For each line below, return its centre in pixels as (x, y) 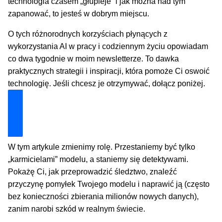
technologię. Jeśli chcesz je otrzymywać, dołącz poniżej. (107, 83)
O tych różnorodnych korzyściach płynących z (88, 34)
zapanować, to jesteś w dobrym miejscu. (79, 14)
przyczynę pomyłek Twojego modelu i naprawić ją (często (109, 184)
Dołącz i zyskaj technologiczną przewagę (85, 113)
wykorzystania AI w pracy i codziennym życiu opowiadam (108, 46)
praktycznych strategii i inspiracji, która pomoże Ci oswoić (109, 71)
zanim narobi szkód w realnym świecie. (77, 209)
